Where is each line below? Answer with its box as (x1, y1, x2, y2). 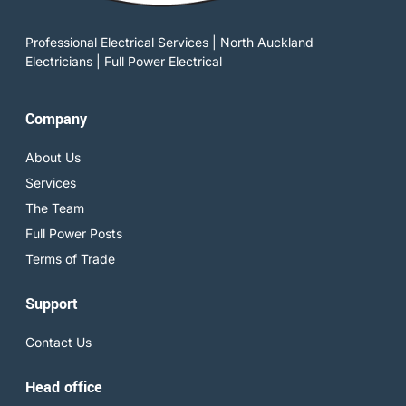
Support (25, 294, 78, 315)
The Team (25, 200, 84, 217)
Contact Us (25, 334, 92, 351)
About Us (25, 150, 81, 166)
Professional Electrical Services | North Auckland (25, 34, 314, 50)
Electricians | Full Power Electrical (25, 53, 222, 69)
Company (25, 109, 87, 130)
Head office (25, 377, 102, 399)
